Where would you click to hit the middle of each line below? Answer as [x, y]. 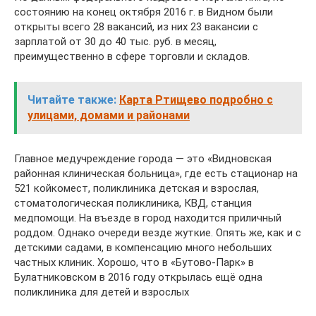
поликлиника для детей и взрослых [102, 292]
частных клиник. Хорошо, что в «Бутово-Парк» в [134, 262]
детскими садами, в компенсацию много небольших [143, 248]
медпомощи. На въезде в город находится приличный [148, 218]
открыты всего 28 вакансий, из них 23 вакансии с [136, 27]
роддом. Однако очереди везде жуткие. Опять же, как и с [158, 233]
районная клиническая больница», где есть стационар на [156, 174]
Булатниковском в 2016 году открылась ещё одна [138, 277]
